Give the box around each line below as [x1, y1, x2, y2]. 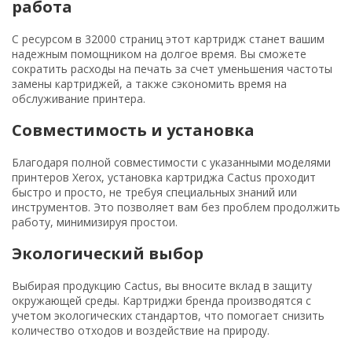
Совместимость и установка [12, 119, 255, 141]
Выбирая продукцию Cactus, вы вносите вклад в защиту [12, 277, 312, 293]
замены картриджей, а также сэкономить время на [12, 75, 287, 91]
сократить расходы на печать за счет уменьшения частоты [12, 60, 332, 76]
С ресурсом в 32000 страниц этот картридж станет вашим [12, 31, 324, 46]
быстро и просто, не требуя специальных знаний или [12, 184, 297, 200]
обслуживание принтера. [12, 90, 145, 106]
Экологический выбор [12, 242, 203, 264]
